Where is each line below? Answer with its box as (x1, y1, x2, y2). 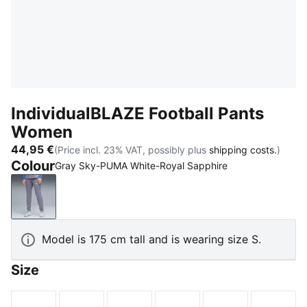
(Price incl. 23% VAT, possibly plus (54, 143, 209, 156)
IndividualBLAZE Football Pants (11, 103, 264, 123)
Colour (11, 158, 55, 174)
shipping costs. (209, 143, 277, 156)
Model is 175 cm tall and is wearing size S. (42, 232, 261, 246)
